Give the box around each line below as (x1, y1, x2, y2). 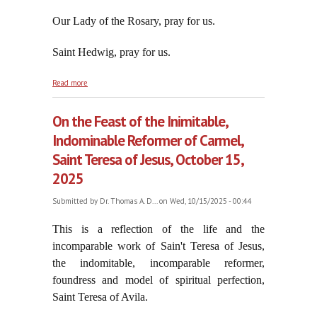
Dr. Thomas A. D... (100, 196, 157, 207)
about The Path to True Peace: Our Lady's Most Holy (88, 76, 261, 86)
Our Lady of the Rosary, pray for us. (52, 15, 215, 28)
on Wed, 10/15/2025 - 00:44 (157, 196, 251, 207)
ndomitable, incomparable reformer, (83, 257, 265, 270)
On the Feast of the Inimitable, (52, 112, 228, 132)
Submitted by (52, 196, 100, 207)
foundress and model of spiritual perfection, (52, 274, 265, 287)
